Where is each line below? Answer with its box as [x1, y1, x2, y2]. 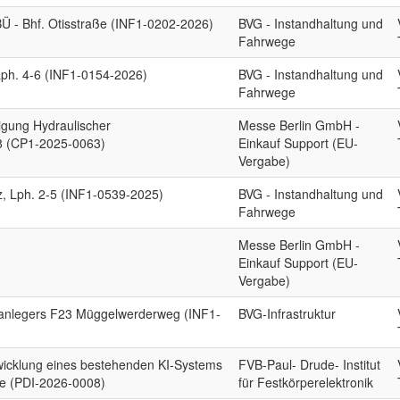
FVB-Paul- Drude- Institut [238, 355, 381, 373]
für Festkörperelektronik [238, 373, 374, 391]
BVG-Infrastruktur [238, 304, 337, 322]
